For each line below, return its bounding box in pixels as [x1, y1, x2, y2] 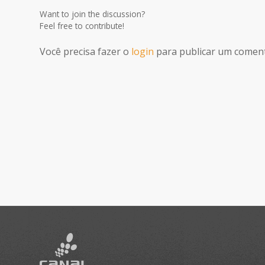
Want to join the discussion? [40, 8, 145, 20]
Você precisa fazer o [40, 45, 131, 59]
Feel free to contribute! [40, 20, 124, 32]
